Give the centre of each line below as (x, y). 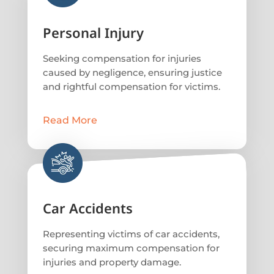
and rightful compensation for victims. (131, 86)
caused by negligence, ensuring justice (132, 72)
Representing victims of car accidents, (131, 234)
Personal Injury (93, 32)
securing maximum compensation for (131, 248)
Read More (70, 120)
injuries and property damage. (112, 262)
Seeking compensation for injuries (122, 58)
